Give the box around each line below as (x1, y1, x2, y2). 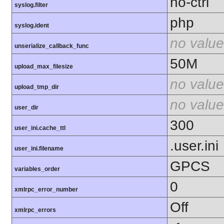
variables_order (14, 165, 60, 172)
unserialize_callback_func (14, 42, 89, 49)
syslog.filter (14, 1, 48, 8)
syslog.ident (14, 21, 49, 29)
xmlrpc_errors (14, 206, 56, 213)
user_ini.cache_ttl (14, 124, 65, 131)
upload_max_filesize (14, 62, 73, 70)
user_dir (14, 103, 38, 111)
